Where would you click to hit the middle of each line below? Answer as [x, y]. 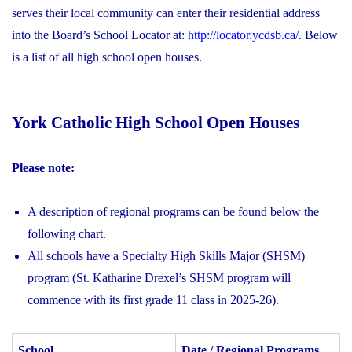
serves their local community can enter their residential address [166, 13]
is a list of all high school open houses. [107, 57]
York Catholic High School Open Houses [156, 122]
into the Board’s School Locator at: [98, 35]
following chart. [67, 233]
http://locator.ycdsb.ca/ [242, 35]
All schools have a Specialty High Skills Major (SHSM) [166, 255]
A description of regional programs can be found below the [173, 211]
